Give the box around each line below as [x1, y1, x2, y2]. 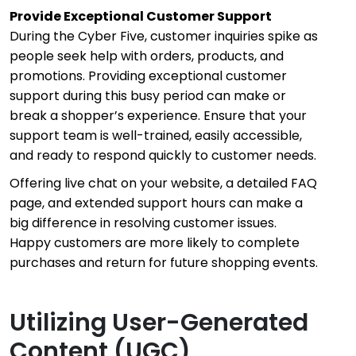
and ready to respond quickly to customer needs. [10, 145, 316, 164]
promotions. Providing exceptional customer [10, 66, 287, 85]
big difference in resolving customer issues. [10, 213, 277, 232]
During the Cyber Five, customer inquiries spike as [10, 26, 318, 45]
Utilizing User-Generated [10, 305, 308, 339]
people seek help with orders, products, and [10, 46, 284, 65]
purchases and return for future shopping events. [10, 253, 318, 272]
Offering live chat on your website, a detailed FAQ [10, 173, 317, 192]
